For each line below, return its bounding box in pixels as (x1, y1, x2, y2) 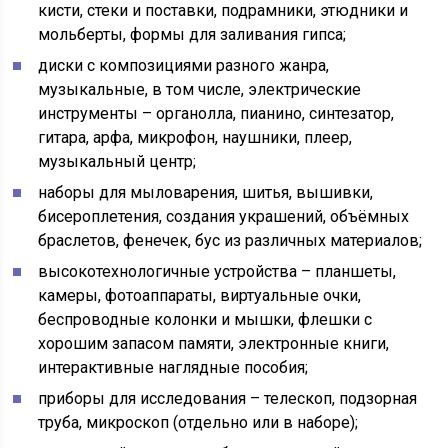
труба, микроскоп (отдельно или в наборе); (38, 413, 359, 433)
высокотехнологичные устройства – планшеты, (38, 262, 397, 282)
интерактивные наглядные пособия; (38, 358, 309, 378)
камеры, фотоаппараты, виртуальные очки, (38, 286, 362, 306)
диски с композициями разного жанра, (38, 56, 330, 76)
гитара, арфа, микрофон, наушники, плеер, (38, 128, 353, 148)
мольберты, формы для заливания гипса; (38, 25, 347, 45)
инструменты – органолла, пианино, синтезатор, (38, 104, 395, 124)
